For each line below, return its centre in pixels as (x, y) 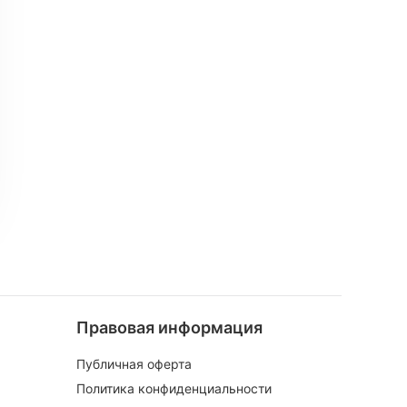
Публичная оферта (134, 364)
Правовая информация (169, 328)
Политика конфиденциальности (174, 388)
